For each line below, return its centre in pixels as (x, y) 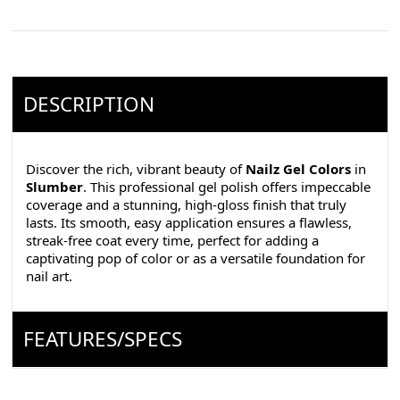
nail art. (50, 283)
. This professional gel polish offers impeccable (227, 193)
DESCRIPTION (88, 111)
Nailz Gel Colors (299, 175)
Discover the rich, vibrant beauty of (136, 175)
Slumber (55, 193)
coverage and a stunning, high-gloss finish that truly (187, 211)
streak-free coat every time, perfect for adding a (173, 247)
